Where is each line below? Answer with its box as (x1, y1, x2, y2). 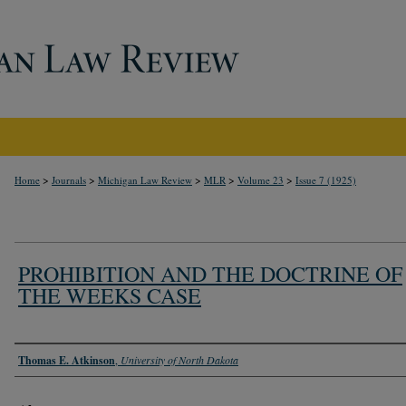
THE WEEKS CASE (18, 280, 201, 310)
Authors (14, 346, 72, 372)
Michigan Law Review (98, 173, 192, 187)
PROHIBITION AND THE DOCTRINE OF (18, 258, 402, 288)
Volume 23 (237, 173, 284, 187)
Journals (52, 173, 86, 187)
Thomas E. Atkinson (18, 352, 115, 368)
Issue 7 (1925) (295, 173, 356, 187)
